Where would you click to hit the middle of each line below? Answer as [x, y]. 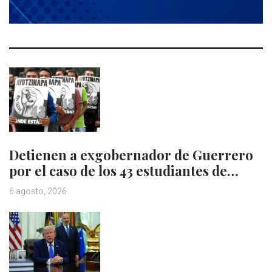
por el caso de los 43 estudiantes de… [124, 170]
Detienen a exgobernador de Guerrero [131, 155]
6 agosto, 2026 [38, 191]
